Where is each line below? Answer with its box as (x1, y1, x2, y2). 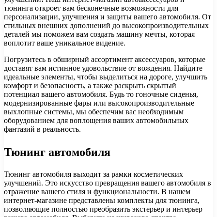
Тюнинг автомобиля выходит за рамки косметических (4, 170, 183, 178)
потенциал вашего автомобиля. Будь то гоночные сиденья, (4, 90, 198, 98)
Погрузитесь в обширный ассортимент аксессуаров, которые (4, 55, 205, 63)
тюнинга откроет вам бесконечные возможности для (4, 3, 178, 12)
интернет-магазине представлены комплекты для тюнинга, (4, 196, 200, 204)
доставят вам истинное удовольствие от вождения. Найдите (4, 63, 202, 72)
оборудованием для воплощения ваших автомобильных (4, 116, 188, 124)
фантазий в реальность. (4, 124, 81, 133)
